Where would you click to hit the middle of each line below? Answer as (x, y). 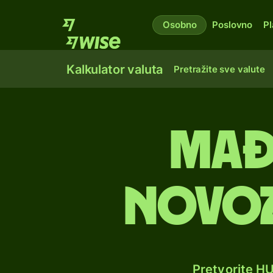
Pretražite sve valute (219, 69)
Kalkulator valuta (115, 69)
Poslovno (232, 25)
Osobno (180, 25)
